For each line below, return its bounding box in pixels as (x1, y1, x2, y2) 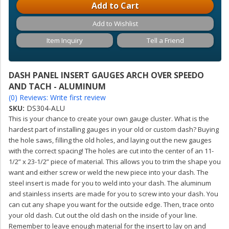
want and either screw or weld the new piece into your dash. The (9, 168, 209, 177)
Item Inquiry (47, 36, 83, 45)
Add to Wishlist (92, 19, 138, 28)
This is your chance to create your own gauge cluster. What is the (9, 114, 209, 123)
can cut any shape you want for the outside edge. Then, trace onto (9, 200, 214, 209)
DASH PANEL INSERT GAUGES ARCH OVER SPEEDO (9, 70, 204, 81)
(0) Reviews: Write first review (9, 93, 106, 102)
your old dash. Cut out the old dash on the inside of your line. (9, 211, 197, 220)
